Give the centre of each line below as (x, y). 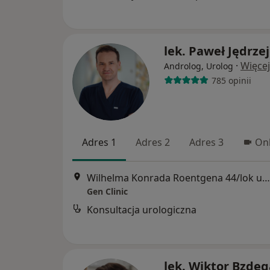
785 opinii (231, 80)
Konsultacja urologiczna (142, 210)
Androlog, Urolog (199, 66)
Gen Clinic (107, 192)
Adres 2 (153, 142)
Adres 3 (206, 142)
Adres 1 (99, 142)
